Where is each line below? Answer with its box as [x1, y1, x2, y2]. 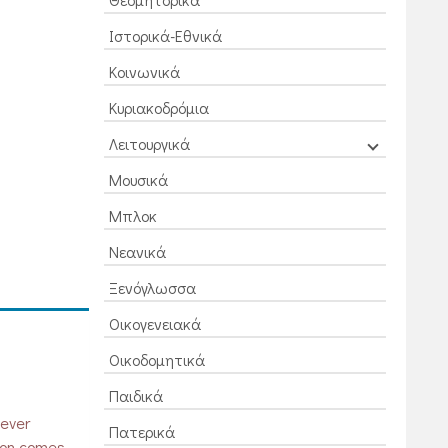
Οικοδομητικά [108, 349, 205, 370]
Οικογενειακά [108, 313, 201, 334]
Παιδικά [108, 385, 163, 406]
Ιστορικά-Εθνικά [108, 25, 222, 46]
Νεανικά [108, 241, 166, 262]
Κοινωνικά [108, 61, 180, 82]
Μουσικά [108, 169, 168, 190]
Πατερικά [108, 421, 175, 442]
